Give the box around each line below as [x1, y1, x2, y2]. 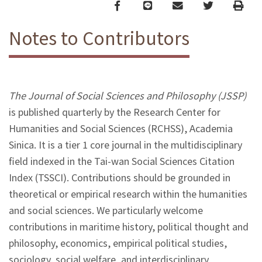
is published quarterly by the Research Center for [9, 105, 220, 119]
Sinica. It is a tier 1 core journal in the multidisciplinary [9, 137, 242, 152]
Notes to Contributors [9, 25, 189, 51]
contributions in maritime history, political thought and [9, 219, 249, 234]
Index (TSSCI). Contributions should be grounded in [9, 170, 230, 185]
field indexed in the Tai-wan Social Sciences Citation [9, 154, 235, 168]
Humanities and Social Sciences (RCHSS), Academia [9, 121, 233, 136]
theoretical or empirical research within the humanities [9, 187, 247, 201]
